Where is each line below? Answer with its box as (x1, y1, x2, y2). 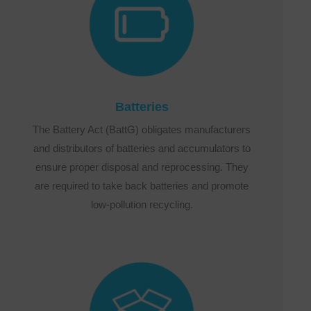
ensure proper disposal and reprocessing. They (35, 160, 249, 173)
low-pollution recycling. (90, 198, 193, 210)
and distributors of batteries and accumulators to (33, 142, 251, 154)
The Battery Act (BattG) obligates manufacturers (33, 123, 251, 135)
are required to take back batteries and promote (35, 179, 249, 192)
